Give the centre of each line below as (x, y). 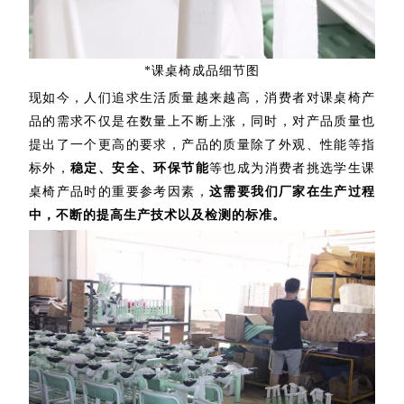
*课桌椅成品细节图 (202, 70)
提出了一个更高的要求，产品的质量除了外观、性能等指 (202, 144)
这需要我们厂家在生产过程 (292, 191)
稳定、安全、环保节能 (139, 168)
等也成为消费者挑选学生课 (292, 168)
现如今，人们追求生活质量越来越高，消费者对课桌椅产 (202, 97)
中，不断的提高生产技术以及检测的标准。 (157, 215)
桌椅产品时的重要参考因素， (119, 191)
